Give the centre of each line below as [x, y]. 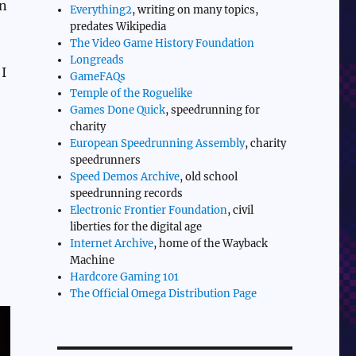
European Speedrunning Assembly [158, 143]
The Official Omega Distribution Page [164, 293]
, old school [209, 176]
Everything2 [101, 10]
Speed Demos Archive [125, 176]
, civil [241, 210]
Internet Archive [112, 243]
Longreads [97, 60]
